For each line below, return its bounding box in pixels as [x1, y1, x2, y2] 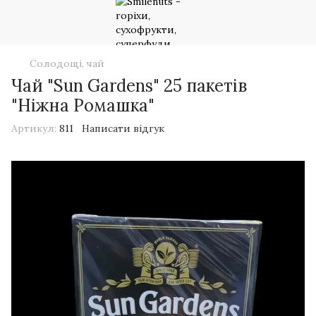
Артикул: [11, 122, 56, 135]
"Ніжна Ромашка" [11, 95, 154, 116]
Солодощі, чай [30, 57, 104, 70]
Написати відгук [82, 122, 164, 135]
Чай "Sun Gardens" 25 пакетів [11, 75, 247, 97]
